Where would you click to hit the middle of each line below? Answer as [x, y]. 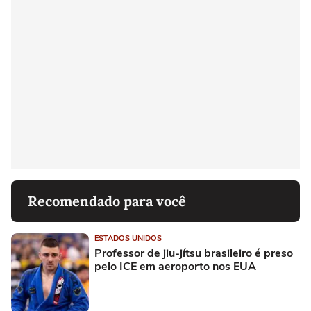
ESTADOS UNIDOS [128, 238]
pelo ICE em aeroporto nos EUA [175, 266]
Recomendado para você [107, 201]
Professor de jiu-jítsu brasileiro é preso [194, 253]
